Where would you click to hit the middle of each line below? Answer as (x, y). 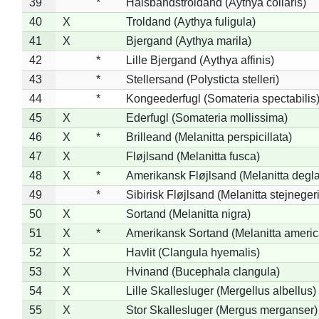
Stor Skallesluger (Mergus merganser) (221, 310)
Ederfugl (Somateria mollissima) (206, 117)
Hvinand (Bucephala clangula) (203, 271)
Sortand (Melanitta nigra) (188, 214)
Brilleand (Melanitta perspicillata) (209, 137)
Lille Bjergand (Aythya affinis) (200, 60)
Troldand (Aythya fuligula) (190, 21)
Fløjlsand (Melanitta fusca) (193, 156)
